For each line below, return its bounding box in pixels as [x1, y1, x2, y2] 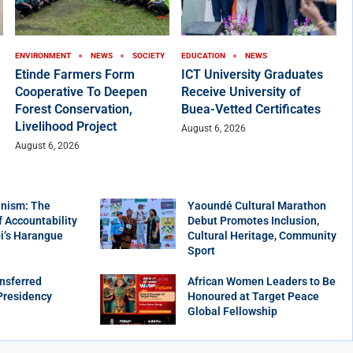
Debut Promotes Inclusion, [188, 214, 319, 228]
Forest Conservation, [14, 102, 132, 117]
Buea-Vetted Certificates [181, 102, 321, 117]
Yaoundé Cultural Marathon [188, 199, 326, 213]
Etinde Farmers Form [14, 67, 135, 83]
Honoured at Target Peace [188, 290, 319, 303]
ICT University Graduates [181, 67, 324, 83]
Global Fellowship [188, 305, 277, 318]
